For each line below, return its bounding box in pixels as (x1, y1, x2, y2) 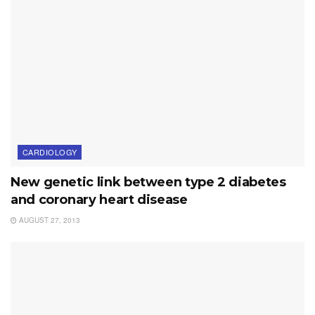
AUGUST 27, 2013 (17, 214, 80, 225)
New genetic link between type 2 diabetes (11, 174, 286, 190)
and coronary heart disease (11, 191, 188, 207)
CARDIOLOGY (22, 146, 77, 157)
